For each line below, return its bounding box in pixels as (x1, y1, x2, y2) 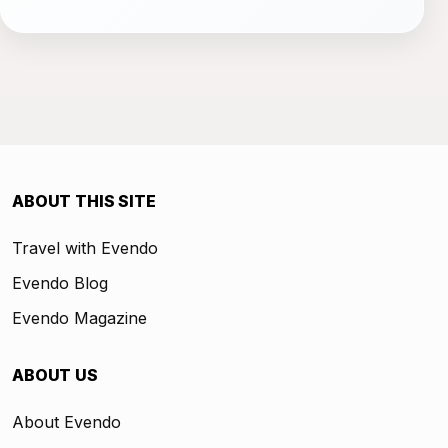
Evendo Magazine (12, 307, 147, 328)
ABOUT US (12, 364, 98, 385)
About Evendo (12, 411, 121, 432)
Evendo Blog (12, 272, 108, 293)
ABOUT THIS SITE (12, 190, 156, 211)
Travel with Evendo (12, 237, 158, 258)
